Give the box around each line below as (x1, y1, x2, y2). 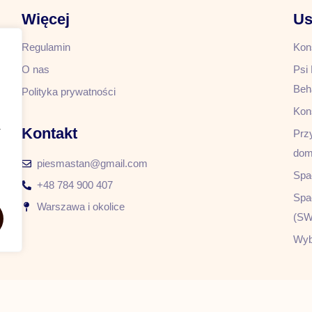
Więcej (21, 10, 70, 28)
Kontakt (21, 124, 77, 142)
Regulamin (21, 40, 70, 53)
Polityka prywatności (21, 85, 116, 97)
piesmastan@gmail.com (37, 157, 148, 169)
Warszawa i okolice (37, 200, 125, 212)
